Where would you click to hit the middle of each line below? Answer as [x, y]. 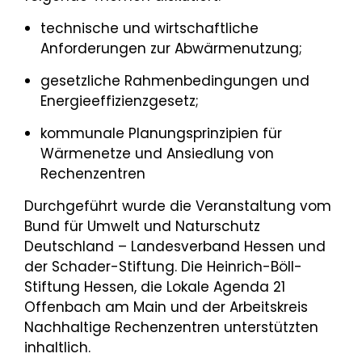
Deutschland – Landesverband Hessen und [175, 246]
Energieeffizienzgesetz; [122, 101]
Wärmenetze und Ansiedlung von [157, 153]
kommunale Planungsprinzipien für [161, 133]
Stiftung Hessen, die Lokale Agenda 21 [155, 286]
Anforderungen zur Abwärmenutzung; [173, 48]
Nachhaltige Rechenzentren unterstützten [171, 327]
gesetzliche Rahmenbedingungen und [175, 80]
